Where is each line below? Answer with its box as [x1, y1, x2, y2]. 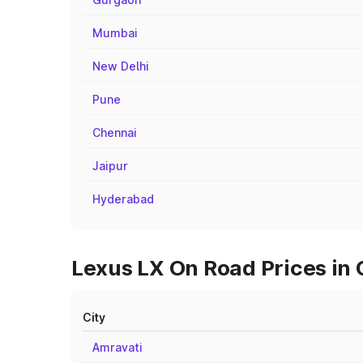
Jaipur [92, 159, 128, 173]
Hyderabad [92, 192, 154, 206]
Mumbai [92, 26, 138, 40]
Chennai [92, 126, 137, 139]
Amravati [92, 340, 143, 354]
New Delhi [92, 59, 149, 73]
